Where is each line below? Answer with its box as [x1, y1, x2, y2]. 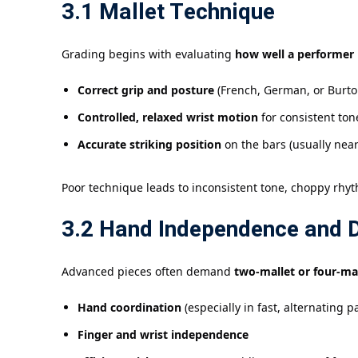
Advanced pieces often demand [62, 264, 234, 280]
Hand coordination [78, 300, 181, 316]
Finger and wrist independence [78, 327, 249, 343]
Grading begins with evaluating [62, 46, 235, 62]
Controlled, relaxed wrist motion [78, 109, 258, 125]
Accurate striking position [78, 137, 221, 153]
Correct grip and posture [78, 82, 214, 98]
